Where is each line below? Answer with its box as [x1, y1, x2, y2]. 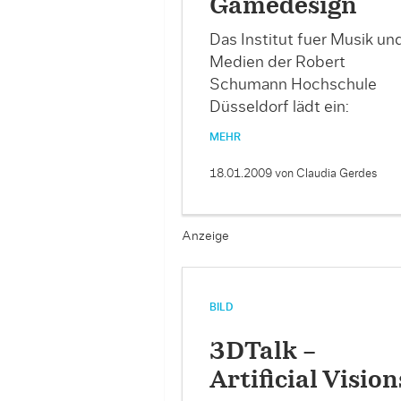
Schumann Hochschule [209, 76, 377, 93]
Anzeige [181, 229, 229, 243]
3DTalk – [209, 339, 317, 363]
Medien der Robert [209, 54, 346, 71]
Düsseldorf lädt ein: [209, 98, 356, 115]
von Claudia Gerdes [274, 167, 377, 180]
